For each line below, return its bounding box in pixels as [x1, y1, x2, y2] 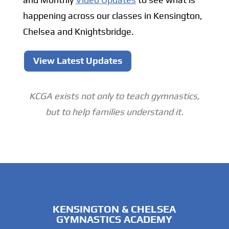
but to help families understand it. [45, 106, 184, 117]
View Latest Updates [33, 55, 122, 66]
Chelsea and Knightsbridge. [22, 26, 134, 37]
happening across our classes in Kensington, [22, 10, 202, 21]
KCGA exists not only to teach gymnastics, [29, 90, 200, 101]
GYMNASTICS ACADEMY [56, 213, 173, 225]
